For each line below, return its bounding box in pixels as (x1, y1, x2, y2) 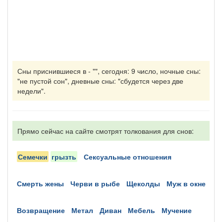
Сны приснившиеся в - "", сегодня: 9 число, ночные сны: (17, 66, 201, 76)
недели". (17, 86, 46, 96)
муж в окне (172, 178, 206, 188)
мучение (167, 205, 192, 215)
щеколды (133, 178, 160, 188)
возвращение (22, 205, 65, 215)
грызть (52, 152, 76, 162)
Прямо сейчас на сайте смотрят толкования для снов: (17, 126, 194, 136)
